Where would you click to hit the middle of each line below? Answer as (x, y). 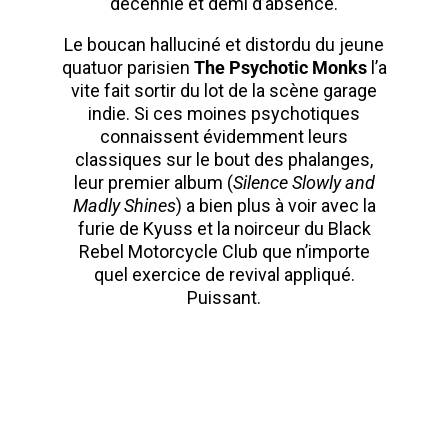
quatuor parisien (127, 68)
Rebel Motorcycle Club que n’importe (224, 252)
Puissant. (224, 298)
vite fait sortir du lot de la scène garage (224, 91)
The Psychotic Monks (282, 68)
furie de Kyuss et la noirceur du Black (224, 229)
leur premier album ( (153, 183)
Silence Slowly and (303, 183)
